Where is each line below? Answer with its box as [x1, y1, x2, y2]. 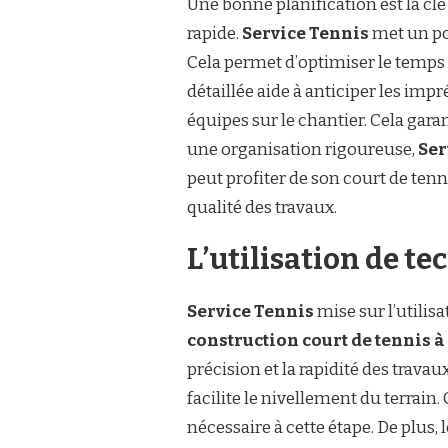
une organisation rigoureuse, [187, 139, 418, 160]
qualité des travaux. [187, 197, 337, 218]
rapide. [187, 23, 242, 44]
